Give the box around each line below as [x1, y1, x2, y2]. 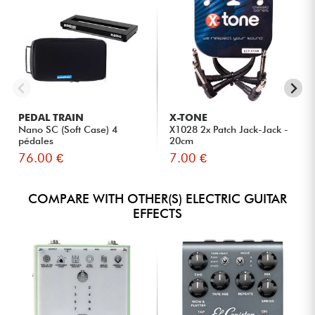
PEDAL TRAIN [18, 111, 84, 123]
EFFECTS [133, 205, 182, 221]
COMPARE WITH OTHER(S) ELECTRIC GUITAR [28, 191, 287, 206]
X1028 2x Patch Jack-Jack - [169, 123, 289, 135]
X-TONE [169, 111, 208, 123]
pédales [18, 134, 54, 146]
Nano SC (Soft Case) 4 [18, 123, 118, 135]
